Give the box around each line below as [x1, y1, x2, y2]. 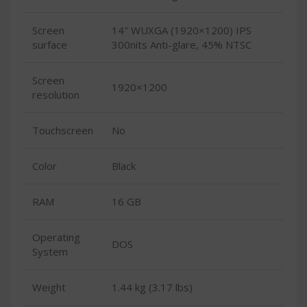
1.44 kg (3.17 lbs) [112, 280, 193, 295]
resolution [32, 88, 79, 102]
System [32, 245, 68, 259]
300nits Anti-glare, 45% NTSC [112, 38, 251, 52]
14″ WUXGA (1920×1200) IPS [112, 23, 251, 38]
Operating [32, 230, 80, 245]
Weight [32, 280, 66, 295]
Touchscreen [32, 123, 93, 138]
